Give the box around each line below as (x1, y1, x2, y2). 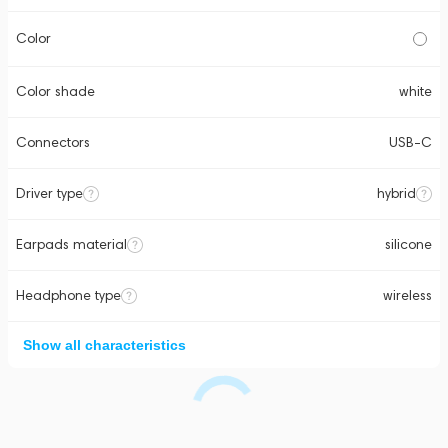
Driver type (16, 185, 83, 202)
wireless (383, 287, 432, 304)
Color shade (16, 83, 95, 100)
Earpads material (16, 236, 127, 253)
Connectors (16, 134, 90, 151)
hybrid (377, 185, 416, 202)
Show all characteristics (23, 337, 186, 353)
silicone (385, 236, 432, 253)
